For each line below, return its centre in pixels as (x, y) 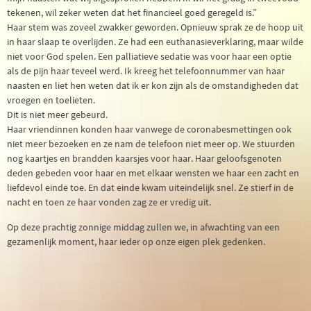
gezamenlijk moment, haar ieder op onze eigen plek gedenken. (136, 241)
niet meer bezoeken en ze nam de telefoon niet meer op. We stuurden (151, 144)
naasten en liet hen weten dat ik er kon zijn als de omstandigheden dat (153, 86)
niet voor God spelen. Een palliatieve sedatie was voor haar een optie (149, 57)
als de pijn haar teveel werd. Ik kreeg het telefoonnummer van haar (146, 71)
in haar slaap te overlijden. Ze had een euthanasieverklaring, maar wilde (155, 42)
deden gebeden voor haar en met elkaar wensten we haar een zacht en (153, 173)
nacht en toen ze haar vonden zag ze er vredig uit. (109, 202)
